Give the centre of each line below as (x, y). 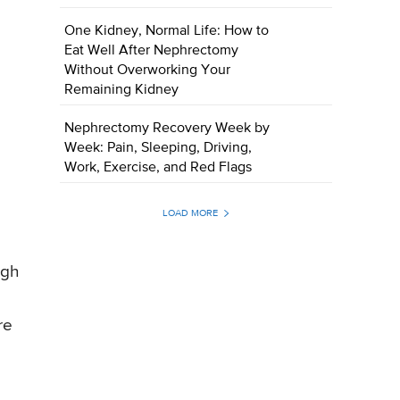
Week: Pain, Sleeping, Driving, (158, 149)
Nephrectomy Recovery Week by (167, 129)
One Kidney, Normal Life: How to (167, 32)
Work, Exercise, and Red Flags (158, 168)
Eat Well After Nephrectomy (152, 51)
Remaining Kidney (122, 91)
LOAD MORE (190, 213)
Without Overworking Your (148, 71)
